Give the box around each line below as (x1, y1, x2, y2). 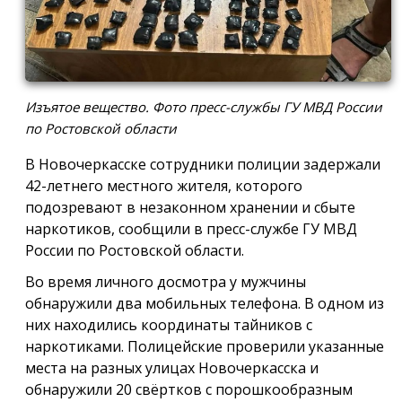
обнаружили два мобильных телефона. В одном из (25, 293, 384, 313)
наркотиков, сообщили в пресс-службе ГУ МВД (25, 218, 357, 239)
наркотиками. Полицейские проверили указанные (25, 336, 384, 356)
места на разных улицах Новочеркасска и (25, 357, 319, 378)
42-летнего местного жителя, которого (25, 175, 302, 196)
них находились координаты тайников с (25, 314, 312, 335)
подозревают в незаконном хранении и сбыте (25, 197, 355, 217)
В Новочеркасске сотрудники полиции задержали (25, 153, 380, 174)
